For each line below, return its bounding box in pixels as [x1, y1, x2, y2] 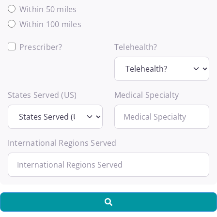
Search [112, 196, 137, 207]
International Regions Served [7, 138, 117, 149]
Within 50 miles [19, 4, 77, 15]
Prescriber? [19, 42, 62, 53]
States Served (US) [7, 90, 77, 101]
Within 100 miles [19, 19, 81, 30]
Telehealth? [114, 42, 157, 53]
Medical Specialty [114, 90, 179, 101]
